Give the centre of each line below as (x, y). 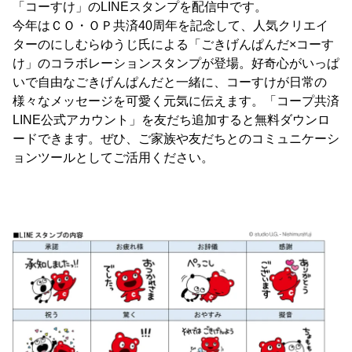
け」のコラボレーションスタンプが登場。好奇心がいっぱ (176, 63)
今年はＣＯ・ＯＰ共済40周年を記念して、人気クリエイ (170, 26)
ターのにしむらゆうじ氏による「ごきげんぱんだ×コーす (173, 44)
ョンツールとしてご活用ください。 (113, 158)
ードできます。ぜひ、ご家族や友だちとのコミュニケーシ (176, 139)
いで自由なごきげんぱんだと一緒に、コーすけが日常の (170, 82)
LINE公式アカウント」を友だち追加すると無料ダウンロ (171, 120)
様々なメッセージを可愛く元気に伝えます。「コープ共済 (176, 101)
